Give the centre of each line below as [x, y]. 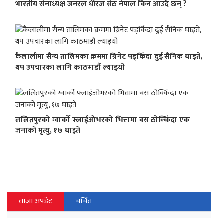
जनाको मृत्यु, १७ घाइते [48, 131]
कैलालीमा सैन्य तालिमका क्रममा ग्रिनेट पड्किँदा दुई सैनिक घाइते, [109, 57]
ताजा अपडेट [36, 201]
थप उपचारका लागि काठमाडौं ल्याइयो [70, 68]
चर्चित [83, 201]
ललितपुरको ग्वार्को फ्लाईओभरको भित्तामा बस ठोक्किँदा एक [102, 120]
